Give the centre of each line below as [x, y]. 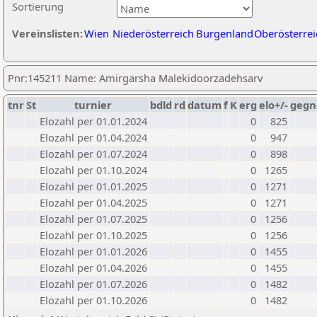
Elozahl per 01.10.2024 [93, 170]
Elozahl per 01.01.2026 [93, 251]
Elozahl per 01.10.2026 [93, 300]
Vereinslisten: [47, 33]
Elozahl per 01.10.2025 [93, 235]
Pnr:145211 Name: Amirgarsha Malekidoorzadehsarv [135, 78]
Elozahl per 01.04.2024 [93, 137]
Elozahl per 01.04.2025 [93, 202]
